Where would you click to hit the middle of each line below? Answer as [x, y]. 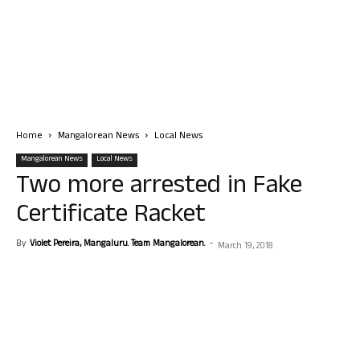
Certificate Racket [111, 217]
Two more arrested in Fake [159, 188]
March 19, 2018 [245, 247]
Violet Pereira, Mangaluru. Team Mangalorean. [117, 244]
